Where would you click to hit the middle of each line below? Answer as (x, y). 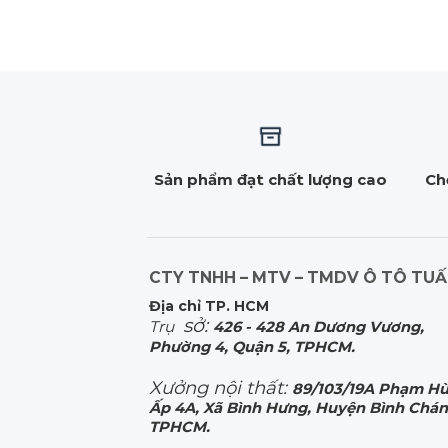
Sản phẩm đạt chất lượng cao (270, 179)
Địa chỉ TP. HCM (209, 305)
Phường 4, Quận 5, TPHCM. (252, 346)
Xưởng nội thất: (221, 388)
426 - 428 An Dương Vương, (319, 326)
